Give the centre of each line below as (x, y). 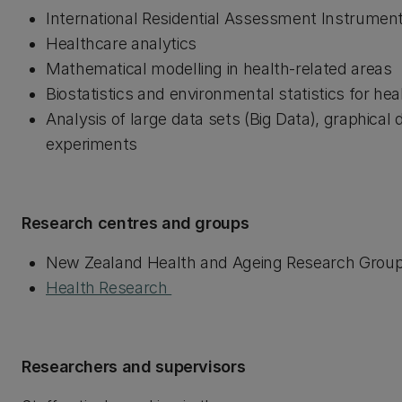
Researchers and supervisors (134, 367)
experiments (92, 144)
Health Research (109, 288)
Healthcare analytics (121, 44)
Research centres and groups (135, 223)
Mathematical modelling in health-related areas (219, 69)
